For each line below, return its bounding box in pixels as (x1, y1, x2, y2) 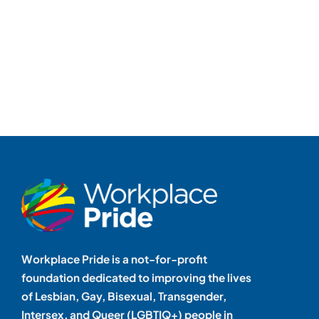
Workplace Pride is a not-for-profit (21, 252, 207, 266)
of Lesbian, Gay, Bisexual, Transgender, (21, 289, 226, 303)
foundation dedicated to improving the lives (21, 271, 251, 285)
